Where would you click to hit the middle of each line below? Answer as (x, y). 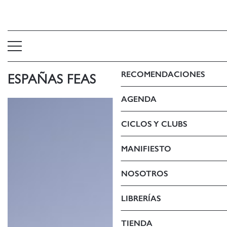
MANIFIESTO (146, 148)
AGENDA (139, 99)
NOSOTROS (144, 173)
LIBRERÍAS (141, 198)
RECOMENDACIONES (163, 74)
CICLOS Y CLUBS (154, 124)
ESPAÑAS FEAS (52, 80)
